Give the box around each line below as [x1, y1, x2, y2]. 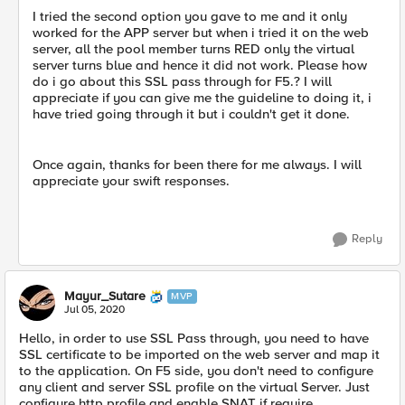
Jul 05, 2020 [64, 303, 125, 316]
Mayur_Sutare [64, 288, 146, 304]
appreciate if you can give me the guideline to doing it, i [33, 89, 372, 106]
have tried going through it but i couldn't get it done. [33, 106, 350, 122]
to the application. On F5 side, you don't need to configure [19, 363, 373, 379]
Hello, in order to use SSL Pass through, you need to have [19, 330, 369, 346]
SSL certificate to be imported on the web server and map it [19, 346, 380, 363]
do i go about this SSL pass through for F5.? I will [33, 73, 332, 89]
